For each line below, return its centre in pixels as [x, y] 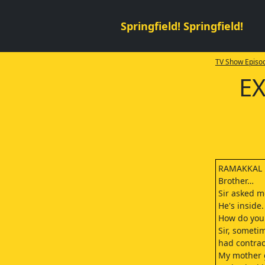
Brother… [236, 181]
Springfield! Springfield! [182, 26]
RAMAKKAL [240, 168]
